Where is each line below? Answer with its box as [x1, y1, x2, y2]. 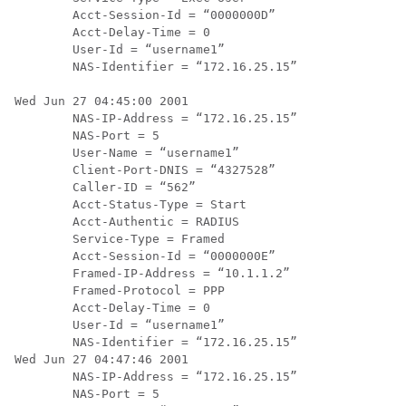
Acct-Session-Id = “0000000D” [14, 8, 275, 22]
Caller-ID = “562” [14, 180, 196, 194]
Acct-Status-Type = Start [14, 198, 246, 211]
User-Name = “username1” [14, 146, 239, 159]
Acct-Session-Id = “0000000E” [14, 249, 275, 263]
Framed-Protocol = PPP [14, 284, 225, 297]
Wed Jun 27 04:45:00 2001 [14, 94, 188, 108]
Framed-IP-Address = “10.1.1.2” [14, 266, 290, 280]
